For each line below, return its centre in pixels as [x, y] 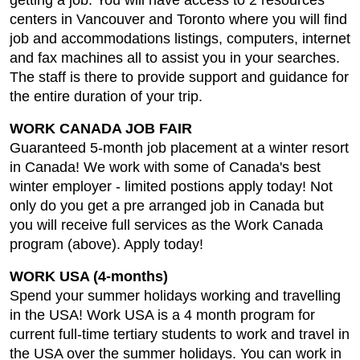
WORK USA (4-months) [89, 276]
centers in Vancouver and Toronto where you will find [178, 19]
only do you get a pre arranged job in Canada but [167, 206]
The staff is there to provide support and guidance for [179, 77]
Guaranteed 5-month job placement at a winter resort [179, 148]
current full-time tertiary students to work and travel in [180, 334]
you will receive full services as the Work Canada [166, 225]
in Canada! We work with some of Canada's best [165, 167]
